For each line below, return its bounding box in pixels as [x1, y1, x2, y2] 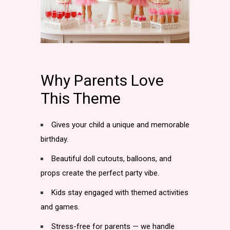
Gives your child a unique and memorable [51, 120, 189, 129]
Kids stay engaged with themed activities [51, 188, 188, 197]
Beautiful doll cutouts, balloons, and [51, 154, 171, 163]
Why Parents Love [41, 71, 164, 89]
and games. [41, 202, 80, 212]
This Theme [41, 89, 121, 107]
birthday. [41, 135, 68, 144]
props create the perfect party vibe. [41, 168, 159, 178]
